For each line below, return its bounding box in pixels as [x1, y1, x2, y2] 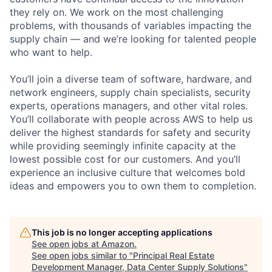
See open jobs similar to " [32, 250, 133, 260]
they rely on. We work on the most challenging [10, 5, 223, 18]
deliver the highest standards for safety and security [10, 126, 251, 138]
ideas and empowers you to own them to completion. [10, 179, 256, 192]
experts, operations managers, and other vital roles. [10, 99, 248, 112]
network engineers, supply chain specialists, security [10, 86, 251, 98]
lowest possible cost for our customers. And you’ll [10, 152, 240, 165]
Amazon [101, 238, 134, 249]
